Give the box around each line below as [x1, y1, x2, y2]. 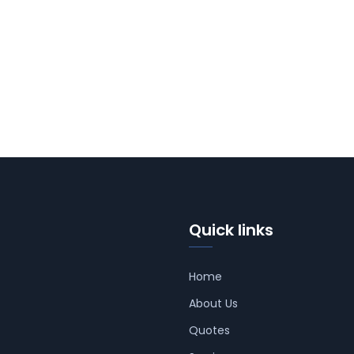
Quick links [189, 219, 273, 242]
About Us [189, 296, 238, 312]
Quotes [189, 322, 230, 339]
